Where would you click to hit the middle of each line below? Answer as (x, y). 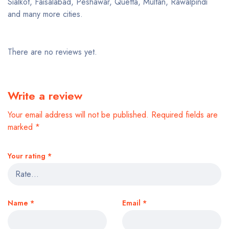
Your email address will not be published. (78, 115)
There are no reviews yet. (52, 52)
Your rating (28, 156)
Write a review (45, 96)
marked (21, 127)
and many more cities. (45, 14)
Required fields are (185, 115)
